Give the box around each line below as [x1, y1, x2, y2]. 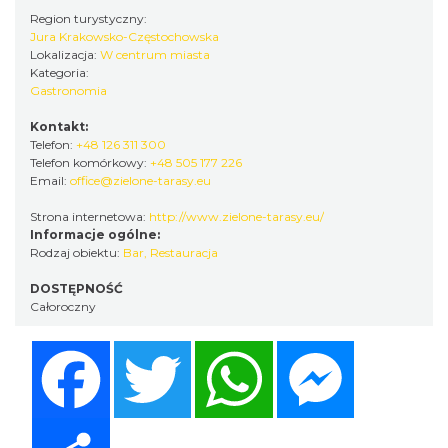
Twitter [191, 338, 250, 358]
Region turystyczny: [30, 10, 150, 26]
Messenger [354, 338, 443, 358]
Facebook [109, 338, 189, 358]
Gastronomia [30, 82, 107, 98]
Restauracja [150, 244, 218, 260]
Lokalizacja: [30, 46, 100, 62]
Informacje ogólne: [30, 226, 160, 242]
